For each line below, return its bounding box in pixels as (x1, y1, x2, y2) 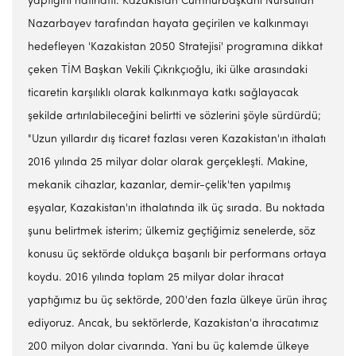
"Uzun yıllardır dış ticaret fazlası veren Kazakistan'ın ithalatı (28, 133, 326, 145)
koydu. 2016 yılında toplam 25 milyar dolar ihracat (28, 272, 284, 284)
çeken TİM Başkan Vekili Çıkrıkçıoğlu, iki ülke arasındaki (28, 64, 308, 76)
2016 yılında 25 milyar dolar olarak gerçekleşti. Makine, (28, 157, 308, 168)
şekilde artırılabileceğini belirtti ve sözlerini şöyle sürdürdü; (28, 110, 321, 122)
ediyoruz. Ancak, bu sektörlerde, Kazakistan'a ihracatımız (28, 318, 319, 330)
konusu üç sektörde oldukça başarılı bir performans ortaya (28, 249, 327, 261)
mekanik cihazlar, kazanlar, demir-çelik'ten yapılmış (28, 180, 291, 192)
